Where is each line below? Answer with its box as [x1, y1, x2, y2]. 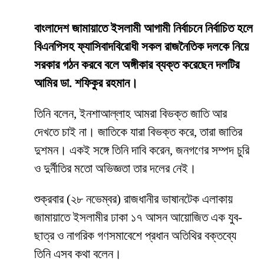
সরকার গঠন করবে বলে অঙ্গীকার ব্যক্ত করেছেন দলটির [34, 58, 239, 72]
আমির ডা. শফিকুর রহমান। [34, 76, 138, 91]
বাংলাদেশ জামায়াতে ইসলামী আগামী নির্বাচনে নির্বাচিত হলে [34, 21, 253, 36]
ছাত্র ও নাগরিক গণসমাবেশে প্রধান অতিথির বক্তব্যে [34, 229, 236, 243]
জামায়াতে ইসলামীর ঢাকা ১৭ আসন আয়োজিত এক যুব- [34, 210, 242, 225]
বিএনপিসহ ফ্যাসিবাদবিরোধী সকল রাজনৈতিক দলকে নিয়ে [34, 39, 249, 54]
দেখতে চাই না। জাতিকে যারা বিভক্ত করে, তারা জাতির [34, 125, 242, 140]
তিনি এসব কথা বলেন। [34, 247, 121, 262]
